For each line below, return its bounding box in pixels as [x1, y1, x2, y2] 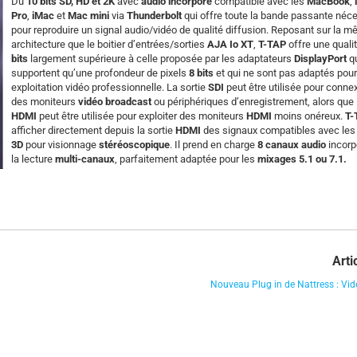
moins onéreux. [272, 109, 345, 122]
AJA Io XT [207, 37, 253, 50]
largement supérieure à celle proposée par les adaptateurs [28, 52, 294, 65]
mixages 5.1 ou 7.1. [257, 152, 347, 165]
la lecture [11, 152, 55, 165]
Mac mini [68, 9, 109, 22]
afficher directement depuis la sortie [11, 124, 175, 136]
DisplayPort [294, 52, 347, 65]
